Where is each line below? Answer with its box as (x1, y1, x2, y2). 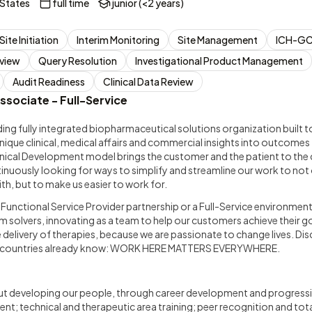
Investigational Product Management (135, 54, 303, 67)
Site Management (178, 33, 258, 46)
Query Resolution (38, 54, 117, 67)
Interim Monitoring (77, 33, 159, 46)
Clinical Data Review (103, 75, 194, 88)
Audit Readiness (13, 75, 85, 88)
